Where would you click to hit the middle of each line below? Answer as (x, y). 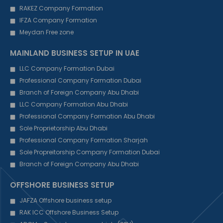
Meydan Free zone (46, 32)
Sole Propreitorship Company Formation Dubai (89, 152)
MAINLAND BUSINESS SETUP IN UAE (75, 53)
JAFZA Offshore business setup (65, 201)
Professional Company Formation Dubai (80, 81)
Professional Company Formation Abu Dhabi (87, 116)
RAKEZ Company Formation (61, 8)
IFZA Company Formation (58, 20)
